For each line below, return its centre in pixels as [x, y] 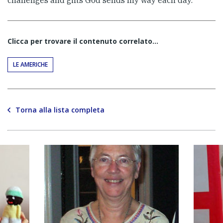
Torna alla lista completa [60, 110]
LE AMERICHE [30, 64]
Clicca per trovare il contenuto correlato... [83, 41]
